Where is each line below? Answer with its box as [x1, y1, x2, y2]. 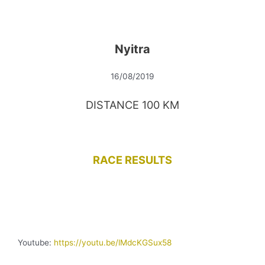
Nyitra [115, 41, 150, 56]
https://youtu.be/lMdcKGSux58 [54, 238, 172, 248]
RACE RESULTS [93, 153, 172, 167]
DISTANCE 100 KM [86, 98, 179, 111]
